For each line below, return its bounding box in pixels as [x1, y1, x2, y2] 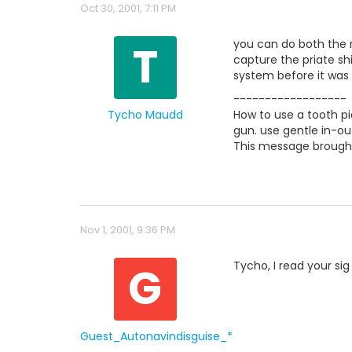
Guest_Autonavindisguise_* [80, 328, 233, 344]
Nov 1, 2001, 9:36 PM [80, 222, 175, 237]
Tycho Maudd [107, 107, 183, 123]
